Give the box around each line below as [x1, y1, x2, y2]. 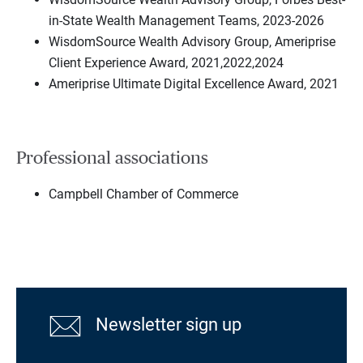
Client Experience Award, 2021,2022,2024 [49, 54, 284, 70]
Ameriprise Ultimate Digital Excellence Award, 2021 [49, 75, 339, 92]
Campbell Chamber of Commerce [49, 186, 238, 203]
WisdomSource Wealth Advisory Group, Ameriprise [49, 33, 335, 49]
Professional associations [16, 149, 208, 168]
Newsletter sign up [92, 314, 242, 335]
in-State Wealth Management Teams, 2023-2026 [49, 12, 324, 28]
